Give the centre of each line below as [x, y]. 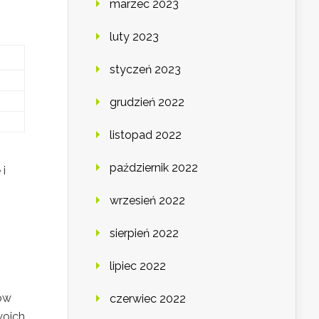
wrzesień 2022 [147, 201]
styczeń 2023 [145, 70]
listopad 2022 [146, 135]
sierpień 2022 [144, 234]
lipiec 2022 [138, 266]
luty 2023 [134, 37]
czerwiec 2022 [148, 299]
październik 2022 [154, 168]
